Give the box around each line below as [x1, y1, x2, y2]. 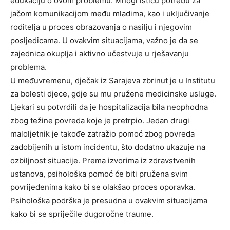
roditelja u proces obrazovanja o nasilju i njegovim [10, 22, 192, 32]
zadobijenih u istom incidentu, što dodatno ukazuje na [10, 142, 205, 152]
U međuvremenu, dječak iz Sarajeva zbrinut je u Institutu [10, 75, 215, 85]
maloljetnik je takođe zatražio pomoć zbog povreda [10, 129, 195, 139]
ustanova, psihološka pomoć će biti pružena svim [10, 169, 188, 179]
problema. [10, 62, 47, 72]
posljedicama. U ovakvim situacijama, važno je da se [10, 35, 198, 45]
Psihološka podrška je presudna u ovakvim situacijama [10, 196, 207, 205]
